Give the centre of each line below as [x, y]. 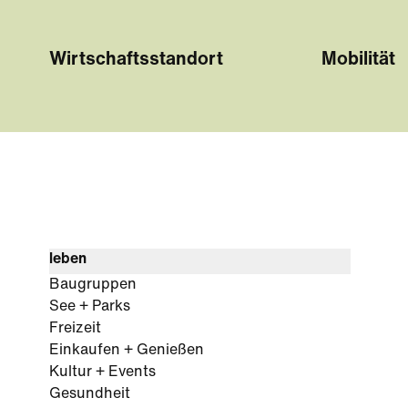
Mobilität [358, 60]
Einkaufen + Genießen [127, 351]
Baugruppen [93, 285]
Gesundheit [90, 394]
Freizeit [75, 329]
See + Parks [90, 307]
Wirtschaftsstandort [136, 60]
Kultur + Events [102, 372]
